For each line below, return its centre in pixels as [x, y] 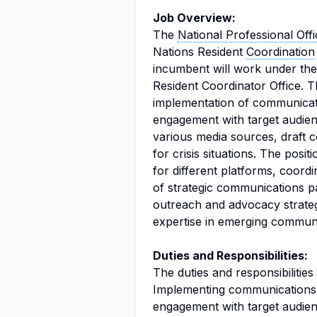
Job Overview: [194, 18]
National [202, 35]
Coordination [281, 52]
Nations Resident [200, 52]
